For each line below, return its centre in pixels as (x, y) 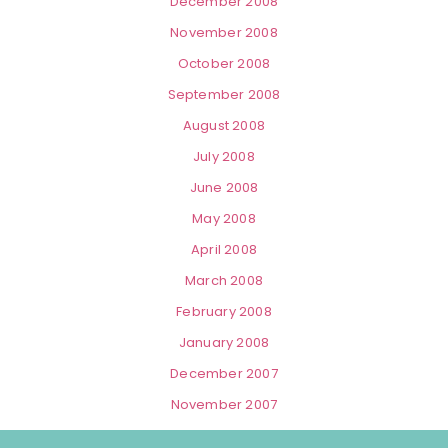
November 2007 (224, 405)
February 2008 (224, 312)
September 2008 (224, 95)
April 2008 (224, 250)
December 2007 (224, 374)
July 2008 (224, 157)
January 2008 (224, 343)
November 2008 (224, 33)
